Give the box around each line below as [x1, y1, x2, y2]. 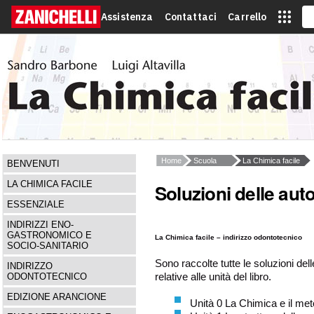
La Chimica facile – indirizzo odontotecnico [155, 233, 302, 241]
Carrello [228, 11, 267, 23]
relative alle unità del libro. [155, 271, 274, 283]
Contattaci [164, 11, 217, 23]
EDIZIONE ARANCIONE [7, 292, 107, 302]
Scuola [193, 156, 217, 165]
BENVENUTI [7, 158, 60, 169]
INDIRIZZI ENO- [7, 219, 74, 230]
